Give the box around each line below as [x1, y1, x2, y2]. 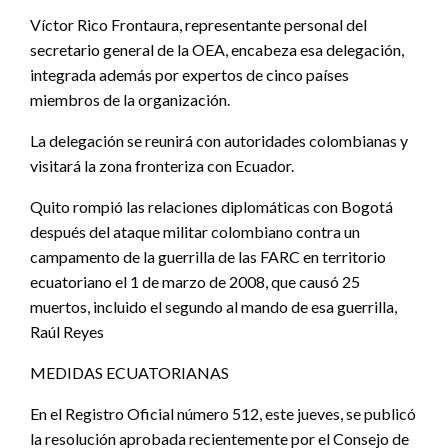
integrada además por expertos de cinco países [30, 64, 349, 84]
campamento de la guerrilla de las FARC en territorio [30, 246, 386, 266]
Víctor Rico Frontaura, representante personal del [30, 14, 367, 34]
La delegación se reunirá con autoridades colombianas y [30, 130, 408, 150]
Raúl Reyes [30, 321, 104, 341]
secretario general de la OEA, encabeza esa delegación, [30, 39, 404, 59]
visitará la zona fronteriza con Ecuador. [30, 155, 294, 175]
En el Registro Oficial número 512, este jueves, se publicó [30, 403, 416, 423]
